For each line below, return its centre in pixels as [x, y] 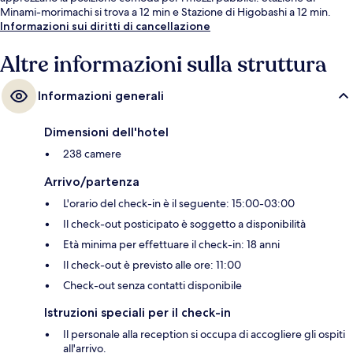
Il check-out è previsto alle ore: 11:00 [152, 265]
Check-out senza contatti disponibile [152, 286]
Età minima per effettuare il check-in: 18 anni [171, 245]
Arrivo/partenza [92, 182]
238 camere [92, 154]
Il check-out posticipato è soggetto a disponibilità [184, 224]
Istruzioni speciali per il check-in [137, 313]
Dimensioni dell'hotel [106, 132]
